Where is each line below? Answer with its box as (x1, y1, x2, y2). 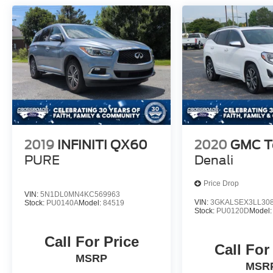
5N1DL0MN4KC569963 (40, 190, 120, 199)
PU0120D (216, 206, 250, 215)
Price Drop (204, 179, 239, 188)
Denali (194, 152, 234, 168)
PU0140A (46, 198, 79, 207)
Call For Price (44, 233, 139, 250)
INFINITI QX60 (57, 137, 147, 152)
